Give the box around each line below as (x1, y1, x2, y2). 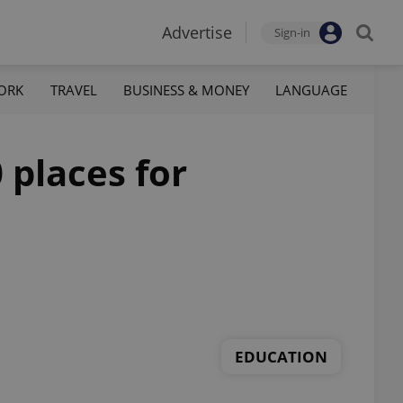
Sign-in (274, 24, 310, 40)
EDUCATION (235, 345, 327, 367)
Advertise (162, 22, 232, 43)
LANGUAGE (274, 80, 347, 99)
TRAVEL (49, 80, 97, 99)
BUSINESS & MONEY (122, 80, 249, 99)
